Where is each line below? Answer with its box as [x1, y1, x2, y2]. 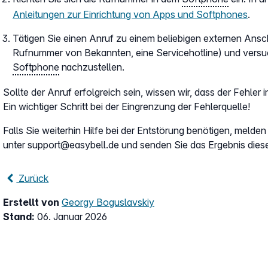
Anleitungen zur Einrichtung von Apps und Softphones [13, 8, 248, 20]
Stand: [3, 211, 37, 223]
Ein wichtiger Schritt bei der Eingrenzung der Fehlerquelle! [3, 100, 250, 112]
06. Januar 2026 [37, 211, 107, 223]
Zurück [16, 172, 49, 184]
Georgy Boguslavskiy [62, 196, 154, 208]
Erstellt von [3, 196, 62, 208]
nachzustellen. [59, 61, 124, 73]
